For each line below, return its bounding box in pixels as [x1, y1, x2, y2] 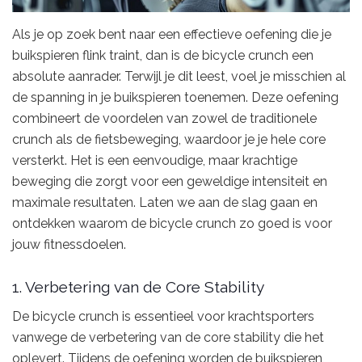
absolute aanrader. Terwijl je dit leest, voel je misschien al [12, 68, 346, 84]
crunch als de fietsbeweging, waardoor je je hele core [12, 131, 326, 147]
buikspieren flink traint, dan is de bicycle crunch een [12, 47, 314, 63]
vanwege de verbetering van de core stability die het [12, 329, 324, 345]
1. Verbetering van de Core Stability [12, 278, 264, 297]
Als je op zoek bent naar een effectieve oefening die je [12, 26, 331, 42]
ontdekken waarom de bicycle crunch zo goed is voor [12, 215, 332, 231]
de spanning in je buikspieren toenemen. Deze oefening [12, 89, 339, 105]
